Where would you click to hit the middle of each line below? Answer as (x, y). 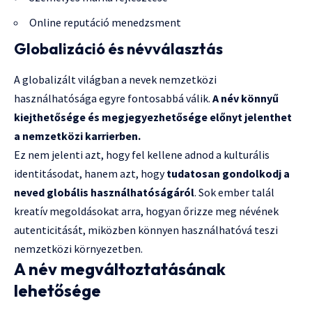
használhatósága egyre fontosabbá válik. (113, 99)
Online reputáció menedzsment (105, 22)
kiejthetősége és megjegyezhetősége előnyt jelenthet (153, 117)
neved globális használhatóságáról (104, 193)
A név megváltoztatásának (120, 269)
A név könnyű (245, 99)
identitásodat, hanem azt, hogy (90, 174)
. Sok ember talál (234, 193)
